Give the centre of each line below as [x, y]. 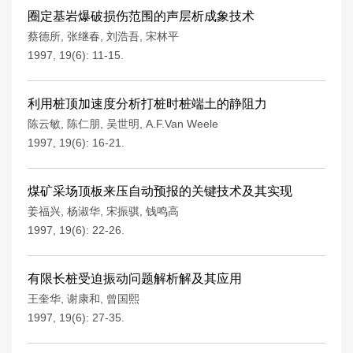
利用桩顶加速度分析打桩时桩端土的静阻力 [147, 104]
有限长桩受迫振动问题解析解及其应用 [135, 279]
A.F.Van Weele [182, 124]
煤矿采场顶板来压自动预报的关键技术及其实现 [160, 191]
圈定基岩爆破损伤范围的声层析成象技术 [141, 16]
